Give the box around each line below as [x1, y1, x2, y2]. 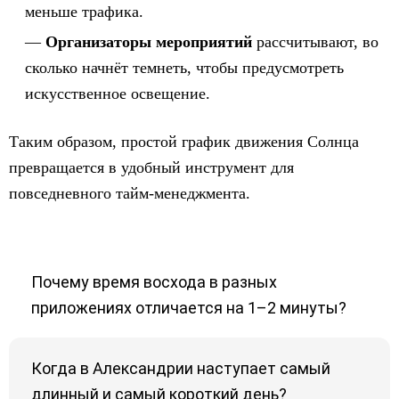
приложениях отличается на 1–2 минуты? [31, 298, 346, 317]
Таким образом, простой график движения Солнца [9, 133, 359, 151]
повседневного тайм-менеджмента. [9, 184, 250, 202]
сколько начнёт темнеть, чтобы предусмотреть [25, 59, 344, 77]
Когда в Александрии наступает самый [31, 359, 330, 378]
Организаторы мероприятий [45, 33, 252, 51]
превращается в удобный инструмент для [9, 159, 294, 176]
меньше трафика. [25, 3, 143, 20]
